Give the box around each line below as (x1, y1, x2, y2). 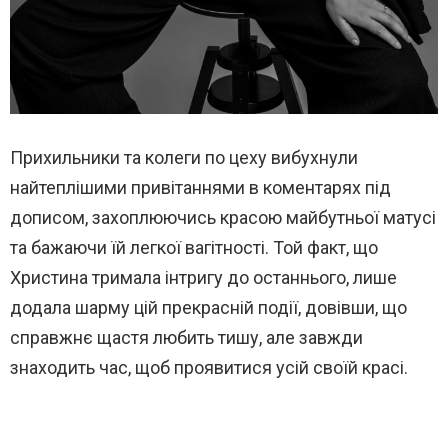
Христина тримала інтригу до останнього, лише (10, 266, 397, 288)
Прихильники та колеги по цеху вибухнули (10, 146, 358, 168)
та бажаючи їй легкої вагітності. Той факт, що (10, 236, 378, 258)
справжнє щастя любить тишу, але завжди (10, 326, 363, 348)
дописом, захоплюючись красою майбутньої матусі (10, 206, 436, 228)
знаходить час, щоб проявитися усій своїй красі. (10, 356, 408, 378)
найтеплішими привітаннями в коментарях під (10, 176, 391, 198)
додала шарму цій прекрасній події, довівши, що (10, 296, 407, 318)
